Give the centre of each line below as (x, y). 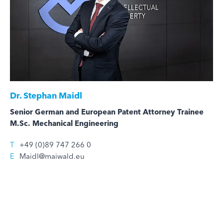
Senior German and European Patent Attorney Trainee (107, 111)
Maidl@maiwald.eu (52, 156)
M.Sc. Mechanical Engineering (64, 123)
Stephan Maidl (52, 95)
